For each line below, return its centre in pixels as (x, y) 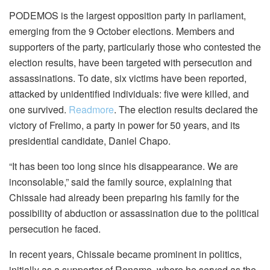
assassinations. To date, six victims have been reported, (128, 78)
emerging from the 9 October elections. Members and (122, 31)
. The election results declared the (186, 110)
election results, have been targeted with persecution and (130, 63)
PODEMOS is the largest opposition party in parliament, (127, 16)
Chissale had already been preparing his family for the (124, 198)
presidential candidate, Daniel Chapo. (90, 141)
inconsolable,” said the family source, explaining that (120, 182)
